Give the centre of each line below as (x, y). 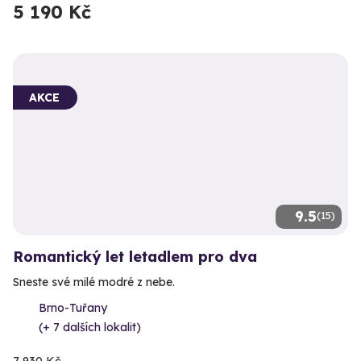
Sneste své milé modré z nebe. (94, 282)
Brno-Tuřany (73, 307)
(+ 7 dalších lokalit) (90, 327)
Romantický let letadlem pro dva (135, 256)
